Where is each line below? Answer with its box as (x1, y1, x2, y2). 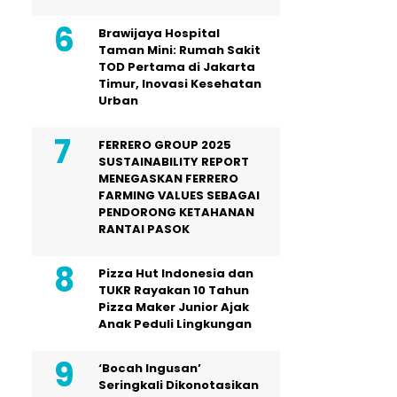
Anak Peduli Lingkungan (98, 315, 252, 332)
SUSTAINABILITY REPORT (98, 153, 249, 170)
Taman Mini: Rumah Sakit (98, 42, 261, 58)
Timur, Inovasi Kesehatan (98, 75, 261, 92)
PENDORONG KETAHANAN (98, 204, 254, 221)
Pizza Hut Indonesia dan (98, 265, 253, 282)
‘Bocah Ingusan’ (98, 360, 201, 377)
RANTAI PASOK (98, 221, 190, 237)
